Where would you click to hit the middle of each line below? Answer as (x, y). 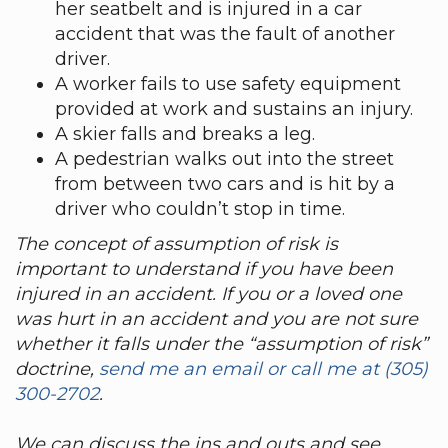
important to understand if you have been (204, 269)
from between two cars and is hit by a (225, 184)
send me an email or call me (230, 369)
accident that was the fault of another (225, 34)
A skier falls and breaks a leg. (185, 134)
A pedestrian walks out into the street (224, 159)
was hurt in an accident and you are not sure (216, 319)
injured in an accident (113, 294)
